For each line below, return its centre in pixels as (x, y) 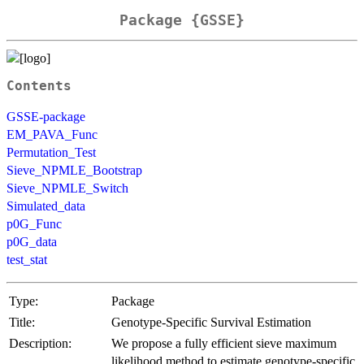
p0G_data (32, 241)
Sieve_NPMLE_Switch (67, 188)
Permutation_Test (51, 152)
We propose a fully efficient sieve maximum (224, 343)
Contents (39, 86)
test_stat (27, 259)
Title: (22, 322)
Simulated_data (46, 206)
